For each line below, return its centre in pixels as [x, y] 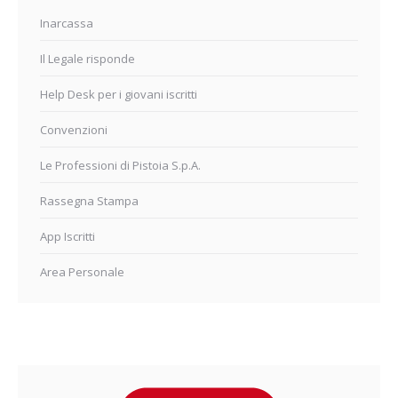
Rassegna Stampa [89, 201]
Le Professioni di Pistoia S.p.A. [120, 165]
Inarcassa [67, 23]
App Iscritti [68, 236]
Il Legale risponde [88, 59]
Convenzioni [74, 130]
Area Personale [82, 272]
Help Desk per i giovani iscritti [119, 94]
